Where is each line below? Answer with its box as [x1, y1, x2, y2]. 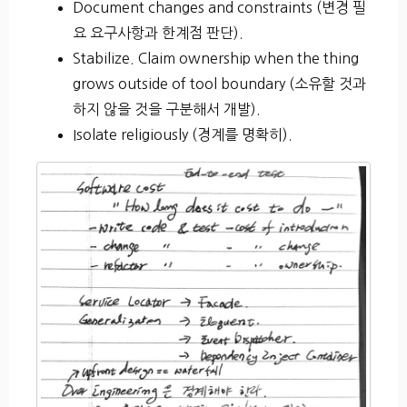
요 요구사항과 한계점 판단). [73, 25, 243, 40]
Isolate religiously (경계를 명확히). [73, 126, 293, 142]
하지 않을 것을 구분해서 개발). [73, 101, 261, 116]
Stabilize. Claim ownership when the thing [73, 50, 359, 65]
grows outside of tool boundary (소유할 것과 [73, 75, 366, 91]
